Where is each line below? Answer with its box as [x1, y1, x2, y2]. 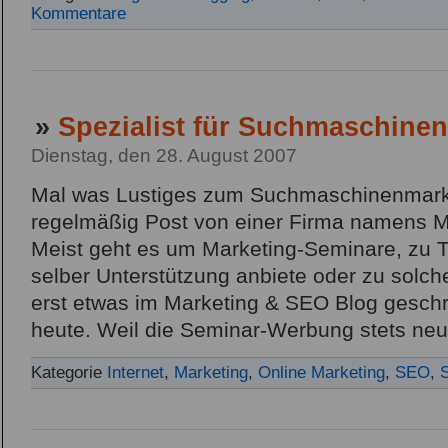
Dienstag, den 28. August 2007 [31, 144, 297, 166]
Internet [107, 363, 164, 383]
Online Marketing [258, 363, 385, 383]
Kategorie [31, 363, 107, 383]
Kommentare [31, 3, 126, 23]
